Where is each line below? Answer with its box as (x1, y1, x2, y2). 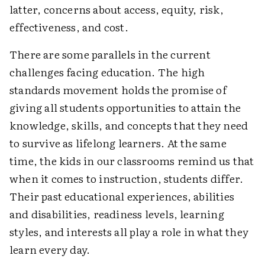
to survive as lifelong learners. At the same (9, 135, 227, 151)
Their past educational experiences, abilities (9, 188, 235, 204)
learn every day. (9, 241, 91, 257)
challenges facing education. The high (9, 64, 205, 80)
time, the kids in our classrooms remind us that (9, 153, 254, 169)
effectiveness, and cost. (9, 19, 128, 35)
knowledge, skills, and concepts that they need (9, 117, 248, 133)
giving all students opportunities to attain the (9, 99, 241, 115)
